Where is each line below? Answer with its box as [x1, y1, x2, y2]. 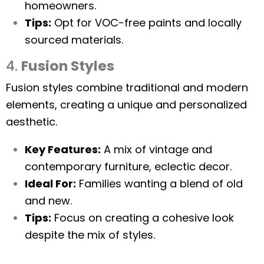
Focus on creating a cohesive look [51, 210, 234, 225]
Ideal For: [25, 176, 76, 191]
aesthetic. [6, 114, 57, 129]
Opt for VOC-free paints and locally [51, 15, 242, 30]
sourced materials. [25, 32, 123, 47]
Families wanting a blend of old [76, 176, 243, 191]
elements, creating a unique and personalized [6, 97, 247, 112]
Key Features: [25, 142, 101, 157]
